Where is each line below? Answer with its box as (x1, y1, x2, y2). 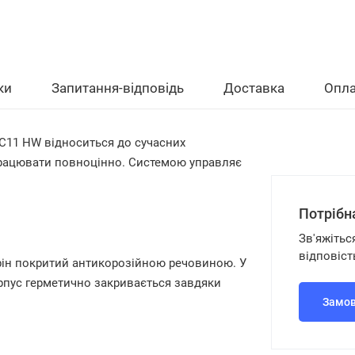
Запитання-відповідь (52, 80, 184, 96)
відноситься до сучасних (41, 136, 185, 150)
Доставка (223, 80, 284, 96)
